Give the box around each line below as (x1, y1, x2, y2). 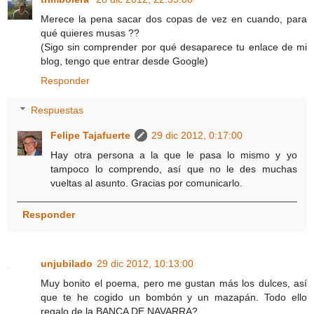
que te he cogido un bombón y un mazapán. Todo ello (41, 292, 307, 303)
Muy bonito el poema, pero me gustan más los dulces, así (41, 278, 307, 289)
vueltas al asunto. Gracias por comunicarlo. (50, 177, 243, 189)
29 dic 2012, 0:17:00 (151, 129, 243, 141)
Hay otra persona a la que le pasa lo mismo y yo (50, 149, 297, 161)
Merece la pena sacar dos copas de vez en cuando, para (41, 13, 307, 25)
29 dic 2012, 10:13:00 (97, 258, 193, 270)
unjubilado (41, 258, 93, 270)
